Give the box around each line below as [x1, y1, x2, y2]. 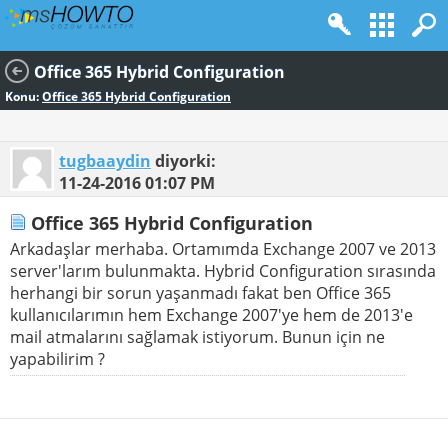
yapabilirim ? [10, 348, 105, 371]
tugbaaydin [59, 150, 151, 172]
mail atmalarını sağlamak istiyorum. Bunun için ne [10, 326, 385, 349]
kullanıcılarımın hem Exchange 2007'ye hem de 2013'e [10, 304, 413, 327]
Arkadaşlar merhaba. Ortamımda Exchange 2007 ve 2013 [10, 238, 436, 261]
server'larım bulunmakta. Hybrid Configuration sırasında [10, 260, 436, 283]
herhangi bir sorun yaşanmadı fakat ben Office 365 [10, 282, 391, 305]
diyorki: [151, 150, 216, 172]
